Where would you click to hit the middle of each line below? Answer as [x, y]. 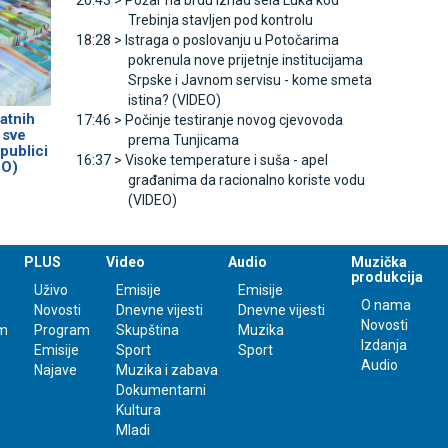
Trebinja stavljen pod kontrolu [220, 20]
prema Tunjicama [183, 140]
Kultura [138, 410]
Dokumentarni [160, 390]
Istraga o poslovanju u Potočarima [231, 40]
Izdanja [384, 345]
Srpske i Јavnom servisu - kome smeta [249, 80]
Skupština [147, 330]
